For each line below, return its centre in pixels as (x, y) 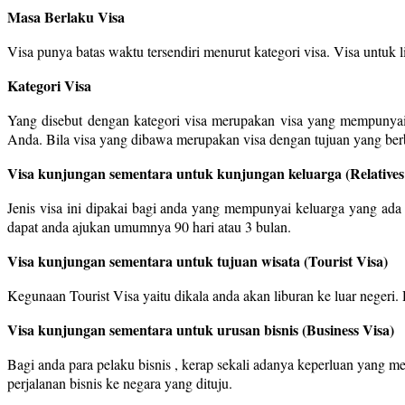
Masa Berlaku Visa (66, 16)
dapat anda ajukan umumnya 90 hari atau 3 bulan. (149, 226)
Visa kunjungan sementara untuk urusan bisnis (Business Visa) (201, 329)
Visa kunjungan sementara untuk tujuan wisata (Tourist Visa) (198, 260)
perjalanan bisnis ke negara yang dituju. (120, 382)
